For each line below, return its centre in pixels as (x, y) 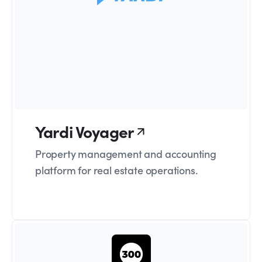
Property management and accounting (126, 154)
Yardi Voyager (85, 131)
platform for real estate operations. (116, 170)
